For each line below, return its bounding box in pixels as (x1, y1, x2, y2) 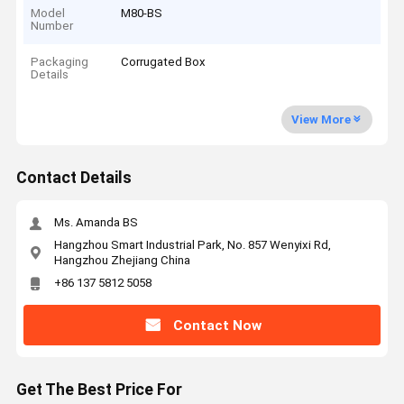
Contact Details (15, 169, 132, 188)
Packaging (31, 55, 89, 69)
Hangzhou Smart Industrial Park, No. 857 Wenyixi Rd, (53, 237, 331, 252)
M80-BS (121, 5, 163, 20)
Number (31, 18, 74, 32)
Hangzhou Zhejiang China (53, 252, 190, 267)
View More (290, 112, 351, 126)
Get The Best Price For (15, 381, 182, 399)
